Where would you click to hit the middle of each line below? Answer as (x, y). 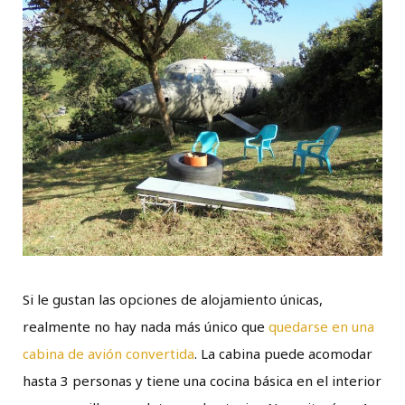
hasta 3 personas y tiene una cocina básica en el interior (202, 381)
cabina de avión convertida (108, 354)
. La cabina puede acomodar (283, 354)
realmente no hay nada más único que (146, 327)
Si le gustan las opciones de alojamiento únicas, (173, 300)
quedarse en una (321, 327)
